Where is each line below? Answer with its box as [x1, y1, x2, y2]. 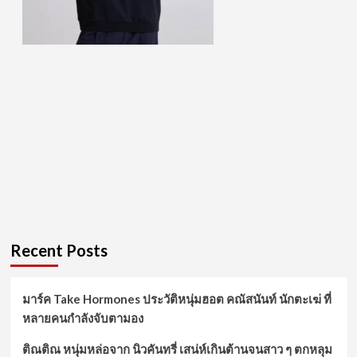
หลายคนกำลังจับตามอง [22, 311, 143, 326]
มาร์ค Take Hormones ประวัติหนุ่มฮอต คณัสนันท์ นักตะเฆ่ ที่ [22, 292, 331, 307]
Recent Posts [10, 241, 108, 261]
